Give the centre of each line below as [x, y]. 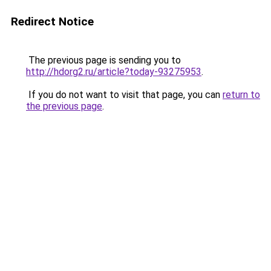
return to [241, 95]
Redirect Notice [52, 21]
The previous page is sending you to [103, 60]
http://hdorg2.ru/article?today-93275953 [114, 72]
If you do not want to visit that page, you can [124, 95]
